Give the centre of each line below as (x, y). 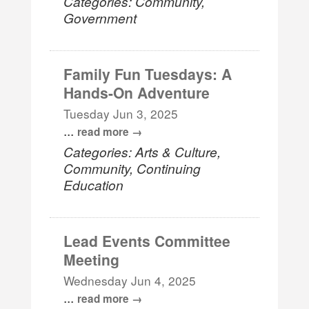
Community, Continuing (132, 168)
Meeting (92, 259)
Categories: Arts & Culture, (142, 151)
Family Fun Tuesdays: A (148, 73)
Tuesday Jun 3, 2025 (121, 113)
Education (94, 184)
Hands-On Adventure (137, 92)
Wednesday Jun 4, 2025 (130, 280)
